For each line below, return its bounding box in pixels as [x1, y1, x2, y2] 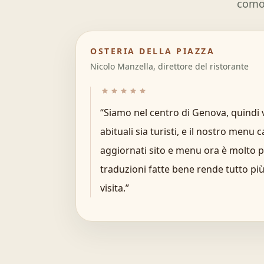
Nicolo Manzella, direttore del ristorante [90, 61, 249, 72]
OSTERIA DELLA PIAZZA [90, 45, 215, 57]
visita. [100, 181, 126, 194]
